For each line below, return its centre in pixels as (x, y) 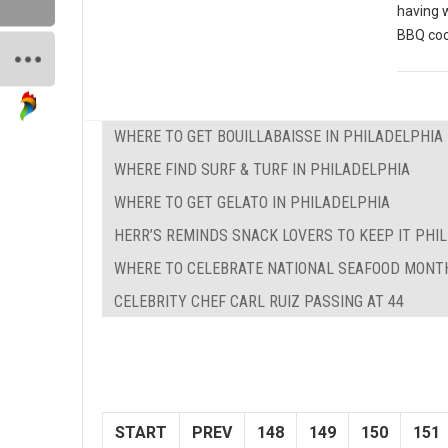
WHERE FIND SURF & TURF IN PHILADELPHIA (262, 169)
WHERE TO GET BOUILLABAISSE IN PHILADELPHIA (278, 136)
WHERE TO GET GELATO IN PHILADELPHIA (252, 202)
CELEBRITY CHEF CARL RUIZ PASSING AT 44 (259, 301)
